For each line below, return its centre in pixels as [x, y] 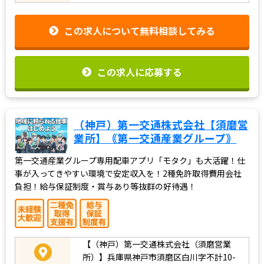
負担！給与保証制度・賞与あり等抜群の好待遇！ [105, 186]
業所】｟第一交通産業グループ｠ [155, 138]
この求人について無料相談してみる [140, 31]
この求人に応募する [140, 72]
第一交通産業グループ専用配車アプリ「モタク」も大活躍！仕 [130, 160]
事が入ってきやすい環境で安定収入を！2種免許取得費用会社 [128, 173]
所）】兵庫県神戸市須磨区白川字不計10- [159, 257]
